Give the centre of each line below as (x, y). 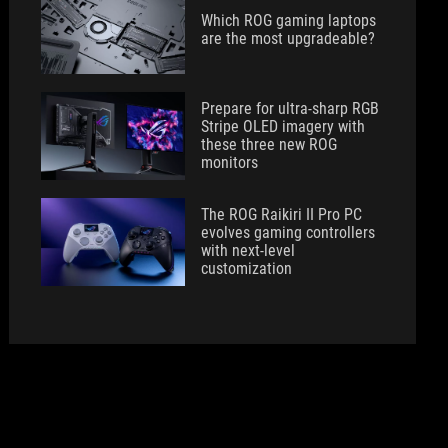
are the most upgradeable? (288, 38)
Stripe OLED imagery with (283, 126)
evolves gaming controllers (288, 232)
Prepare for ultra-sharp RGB (290, 108)
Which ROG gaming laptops (289, 20)
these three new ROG (269, 144)
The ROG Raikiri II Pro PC (282, 214)
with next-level (248, 250)
